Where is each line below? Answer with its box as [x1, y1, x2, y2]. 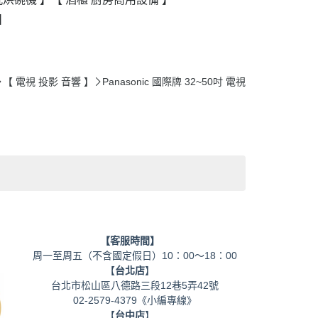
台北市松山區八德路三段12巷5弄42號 [41, 279, 219, 291]
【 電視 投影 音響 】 [84, 76, 94, 87]
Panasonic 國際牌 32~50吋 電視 [102, 76, 246, 87]
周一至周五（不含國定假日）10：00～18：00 [23, 249, 237, 261]
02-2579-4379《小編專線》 [73, 294, 197, 306]
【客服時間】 [100, 234, 160, 246]
